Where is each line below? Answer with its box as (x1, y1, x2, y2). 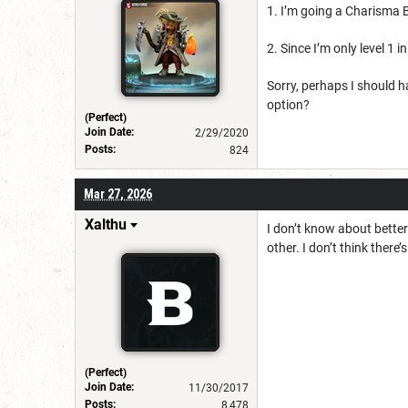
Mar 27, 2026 (84, 186, 152, 201)
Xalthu (85, 215, 127, 233)
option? (267, 97, 310, 112)
